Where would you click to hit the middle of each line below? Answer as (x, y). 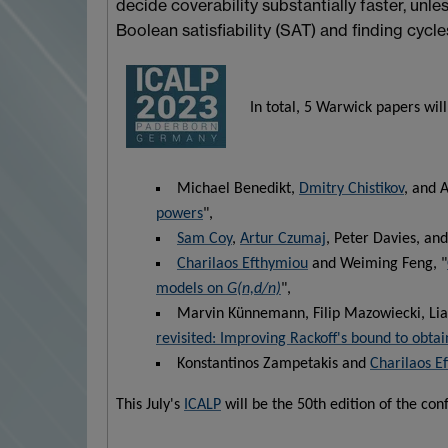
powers (179, 214)
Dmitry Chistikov (351, 189)
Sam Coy (204, 239)
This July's (150, 405)
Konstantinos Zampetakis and (273, 364)
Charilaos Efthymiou (242, 264)
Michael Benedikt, (238, 189)
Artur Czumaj (283, 239)
